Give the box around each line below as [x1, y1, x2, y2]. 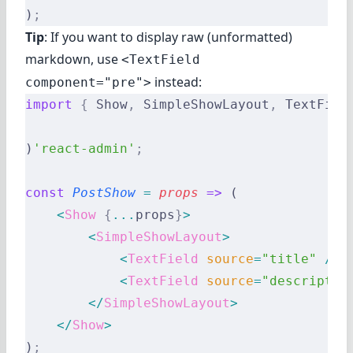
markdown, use [25, 50, 121, 68]
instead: [151, 73, 202, 91]
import [25, 97, 72, 112]
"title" [262, 251, 317, 266]
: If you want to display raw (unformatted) [44, 28, 292, 46]
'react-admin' [33, 141, 136, 156]
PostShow [65, 185, 136, 200]
